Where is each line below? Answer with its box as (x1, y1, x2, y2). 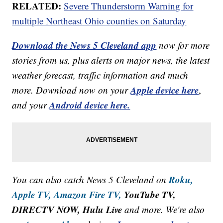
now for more (159, 39, 210, 52)
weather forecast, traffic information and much (12, 69, 189, 82)
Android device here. (49, 98, 130, 112)
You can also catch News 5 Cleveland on (12, 173, 169, 186)
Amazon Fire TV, (54, 188, 122, 202)
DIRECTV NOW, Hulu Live (12, 203, 122, 217)
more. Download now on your (12, 84, 131, 97)
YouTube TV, (121, 188, 176, 202)
